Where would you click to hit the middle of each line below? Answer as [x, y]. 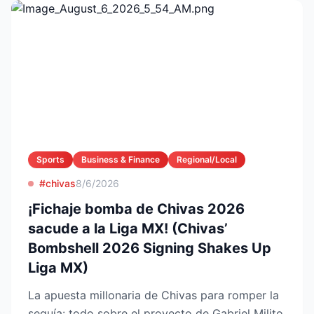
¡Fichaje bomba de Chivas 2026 [136, 209]
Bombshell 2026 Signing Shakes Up [150, 248]
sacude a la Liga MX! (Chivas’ [128, 228]
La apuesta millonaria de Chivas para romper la [153, 295]
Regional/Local [207, 159]
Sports [50, 159]
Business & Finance [121, 159]
